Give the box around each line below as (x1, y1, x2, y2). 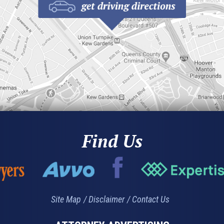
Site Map (50, 194, 81, 205)
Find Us (81, 129, 142, 152)
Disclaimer (88, 194, 124, 205)
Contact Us (131, 194, 169, 205)
